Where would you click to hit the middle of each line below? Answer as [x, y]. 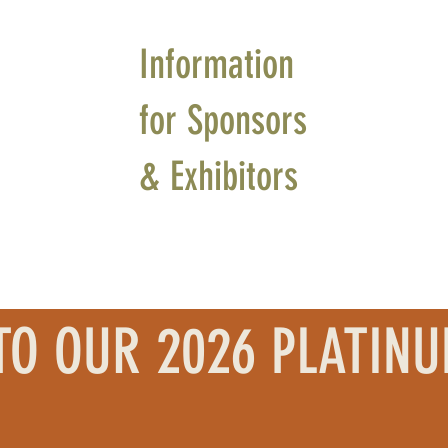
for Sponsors [223, 120]
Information [216, 64]
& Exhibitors [218, 176]
